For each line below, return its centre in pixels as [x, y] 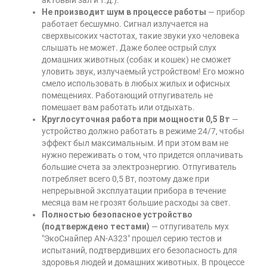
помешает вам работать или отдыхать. [118, 108]
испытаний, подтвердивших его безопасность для [139, 251]
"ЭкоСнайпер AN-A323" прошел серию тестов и [132, 239]
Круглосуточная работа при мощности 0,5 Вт [136, 119]
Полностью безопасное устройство [117, 215]
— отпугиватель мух [189, 227]
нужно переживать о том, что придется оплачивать [142, 155]
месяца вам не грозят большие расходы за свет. [136, 203]
